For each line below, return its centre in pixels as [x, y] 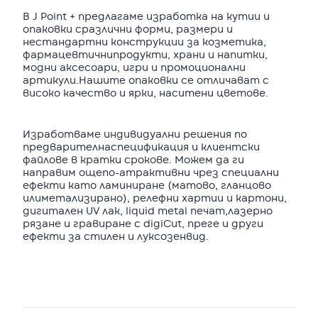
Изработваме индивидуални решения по [135, 135]
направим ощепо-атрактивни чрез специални [151, 173]
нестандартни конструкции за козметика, [144, 42]
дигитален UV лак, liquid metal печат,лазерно [148, 211]
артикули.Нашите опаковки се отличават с [146, 81]
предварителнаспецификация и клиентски [141, 147]
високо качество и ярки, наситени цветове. [146, 93]
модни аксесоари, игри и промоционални [134, 68]
